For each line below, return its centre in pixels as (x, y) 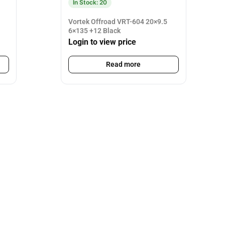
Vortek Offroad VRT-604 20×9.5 (118, 21)
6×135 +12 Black (94, 30)
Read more (124, 65)
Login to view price (102, 42)
